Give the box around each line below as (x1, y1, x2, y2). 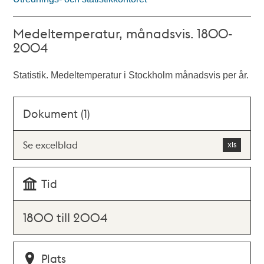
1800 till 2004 (23, 209, 108, 225)
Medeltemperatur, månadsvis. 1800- (13, 25, 233, 41)
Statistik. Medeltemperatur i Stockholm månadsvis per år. (13, 70, 249, 80)
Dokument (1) (23, 106, 91, 121)
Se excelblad (23, 138, 78, 151)
